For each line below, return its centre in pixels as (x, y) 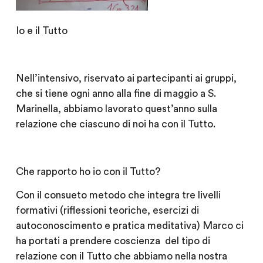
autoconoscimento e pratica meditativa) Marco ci (129, 226)
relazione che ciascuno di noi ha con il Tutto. (115, 124)
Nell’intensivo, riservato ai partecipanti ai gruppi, (126, 79)
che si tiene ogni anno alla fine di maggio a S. (116, 94)
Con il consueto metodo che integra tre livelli (118, 195)
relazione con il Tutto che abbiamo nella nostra (121, 257)
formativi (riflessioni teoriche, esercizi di (107, 211)
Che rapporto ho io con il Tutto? (88, 171)
